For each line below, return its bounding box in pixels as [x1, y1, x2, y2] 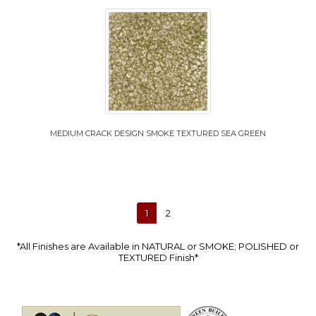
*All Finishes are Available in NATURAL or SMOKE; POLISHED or [17, 240, 299, 252]
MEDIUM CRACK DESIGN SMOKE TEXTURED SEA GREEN [50, 128, 266, 138]
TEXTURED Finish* [118, 251, 198, 263]
